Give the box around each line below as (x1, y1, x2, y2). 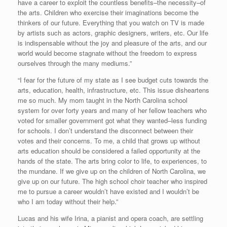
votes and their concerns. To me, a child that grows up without (18, 135, 200, 145)
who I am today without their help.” (18, 196, 118, 206)
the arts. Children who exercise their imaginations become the (18, 7, 199, 17)
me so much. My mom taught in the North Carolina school (18, 95, 187, 105)
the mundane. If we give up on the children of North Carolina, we (18, 166, 206, 176)
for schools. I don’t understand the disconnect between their (18, 125, 193, 135)
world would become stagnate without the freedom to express (18, 48, 197, 58)
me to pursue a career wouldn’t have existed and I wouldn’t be (18, 186, 199, 196)
